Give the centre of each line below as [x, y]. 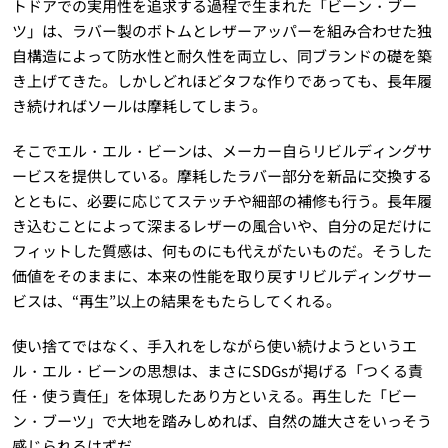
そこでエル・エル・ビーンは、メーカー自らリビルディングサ [221, 150]
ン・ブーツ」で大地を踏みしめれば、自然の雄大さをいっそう [221, 420]
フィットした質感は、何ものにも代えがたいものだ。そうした [221, 250]
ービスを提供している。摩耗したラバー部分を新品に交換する [221, 175]
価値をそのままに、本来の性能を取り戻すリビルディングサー [221, 275]
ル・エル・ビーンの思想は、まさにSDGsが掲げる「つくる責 [217, 370]
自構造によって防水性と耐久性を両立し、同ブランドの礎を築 [221, 55]
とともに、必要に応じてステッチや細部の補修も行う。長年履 [221, 200]
